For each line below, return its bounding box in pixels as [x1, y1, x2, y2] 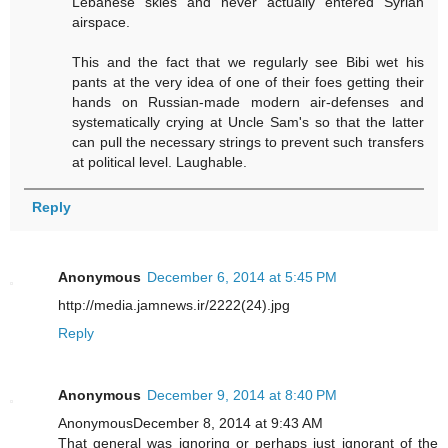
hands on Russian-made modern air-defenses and [72, 93, 424, 110]
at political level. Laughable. [72, 153, 248, 170]
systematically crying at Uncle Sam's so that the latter [72, 113, 424, 130]
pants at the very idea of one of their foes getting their [72, 73, 424, 90]
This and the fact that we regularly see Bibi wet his [72, 53, 424, 70]
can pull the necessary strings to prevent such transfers [72, 133, 424, 150]
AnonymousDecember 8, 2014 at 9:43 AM [58, 415, 323, 432]
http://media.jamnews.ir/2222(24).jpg [58, 297, 290, 314]
